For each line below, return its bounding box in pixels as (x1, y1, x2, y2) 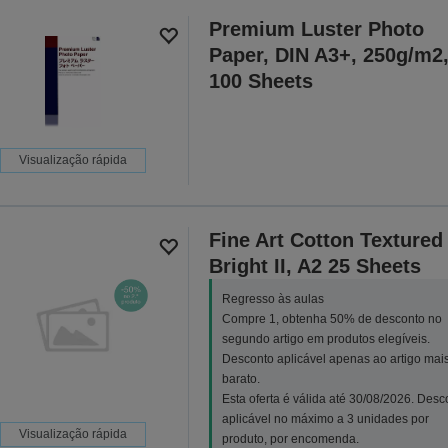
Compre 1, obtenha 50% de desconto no (221, 312, 442, 327)
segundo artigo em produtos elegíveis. (221, 332, 430, 347)
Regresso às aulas (221, 292, 324, 307)
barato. (221, 372, 260, 387)
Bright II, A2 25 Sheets (208, 255, 421, 278)
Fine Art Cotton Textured (208, 229, 443, 252)
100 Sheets (208, 70, 313, 93)
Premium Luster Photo (208, 18, 424, 41)
